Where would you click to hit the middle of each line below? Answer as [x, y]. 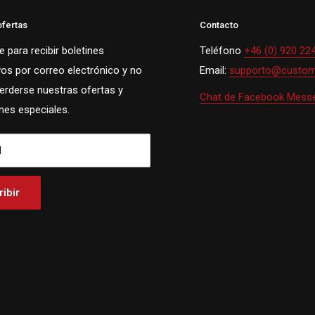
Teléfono [222, 50]
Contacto [219, 25]
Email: [214, 70]
